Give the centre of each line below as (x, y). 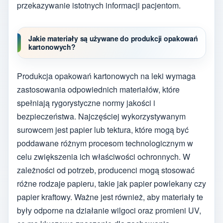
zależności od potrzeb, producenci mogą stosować (106, 170)
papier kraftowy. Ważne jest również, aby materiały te (110, 197)
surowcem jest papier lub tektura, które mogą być (103, 130)
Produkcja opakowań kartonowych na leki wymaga (106, 76)
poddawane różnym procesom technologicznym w (105, 143)
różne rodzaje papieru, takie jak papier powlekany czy (111, 184)
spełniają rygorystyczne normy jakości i (86, 103)
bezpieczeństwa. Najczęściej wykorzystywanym (101, 116)
